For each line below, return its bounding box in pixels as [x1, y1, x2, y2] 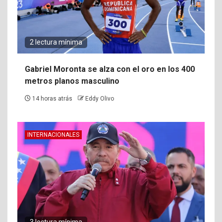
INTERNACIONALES [27, 131, 79, 138]
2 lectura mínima [30, 38, 82, 46]
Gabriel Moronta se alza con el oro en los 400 [25, 64, 195, 74]
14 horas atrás [31, 95, 74, 102]
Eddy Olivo [85, 95, 114, 102]
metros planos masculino [25, 76, 119, 86]
